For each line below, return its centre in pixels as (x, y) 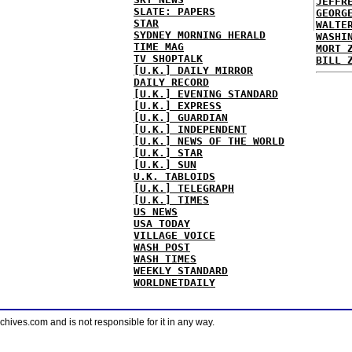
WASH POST (162, 247)
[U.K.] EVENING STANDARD (206, 94)
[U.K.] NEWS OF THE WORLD (209, 141)
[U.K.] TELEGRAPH (184, 188)
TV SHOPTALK (168, 59)
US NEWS (156, 212)
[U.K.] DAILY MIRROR (193, 70)
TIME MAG (159, 47)
